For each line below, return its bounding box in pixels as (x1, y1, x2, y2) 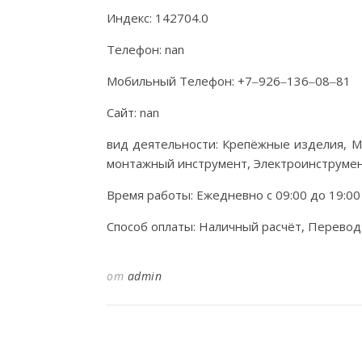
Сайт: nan (107, 104, 159, 120)
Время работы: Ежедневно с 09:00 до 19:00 (107, 187, 360, 203)
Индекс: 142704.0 (107, 10, 208, 26)
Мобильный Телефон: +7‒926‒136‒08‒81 (107, 73, 351, 89)
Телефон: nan (107, 41, 184, 57)
